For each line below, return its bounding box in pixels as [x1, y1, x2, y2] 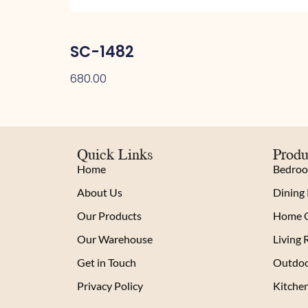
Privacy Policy [77, 279, 143, 293]
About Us [77, 186, 122, 199]
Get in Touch [77, 256, 136, 269]
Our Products [77, 209, 142, 223]
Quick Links [77, 142, 153, 166]
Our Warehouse [77, 232, 153, 246]
